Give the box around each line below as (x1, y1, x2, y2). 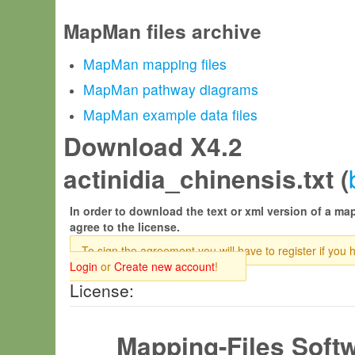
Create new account (114, 258, 215, 274)
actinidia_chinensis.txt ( (63, 161, 349, 197)
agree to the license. (70, 219, 180, 235)
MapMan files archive (63, 17, 261, 45)
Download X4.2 (63, 128, 242, 164)
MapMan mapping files (83, 54, 227, 74)
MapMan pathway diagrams (83, 79, 258, 99)
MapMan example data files (83, 105, 258, 124)
